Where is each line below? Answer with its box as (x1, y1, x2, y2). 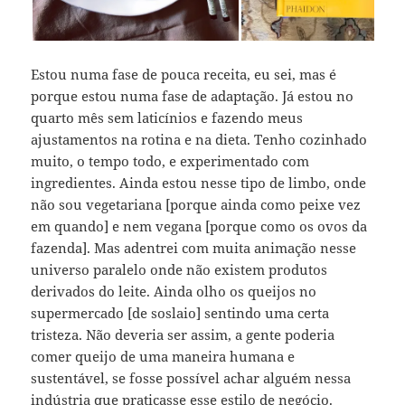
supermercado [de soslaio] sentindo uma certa (31, 303, 330, 322)
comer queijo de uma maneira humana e (31, 346, 296, 365)
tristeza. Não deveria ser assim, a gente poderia (31, 325, 335, 344)
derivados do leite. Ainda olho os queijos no (31, 281, 317, 300)
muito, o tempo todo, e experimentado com (31, 151, 310, 170)
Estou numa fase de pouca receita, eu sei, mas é (31, 64, 337, 83)
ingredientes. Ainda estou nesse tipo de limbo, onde (31, 173, 367, 192)
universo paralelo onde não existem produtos (31, 259, 328, 278)
